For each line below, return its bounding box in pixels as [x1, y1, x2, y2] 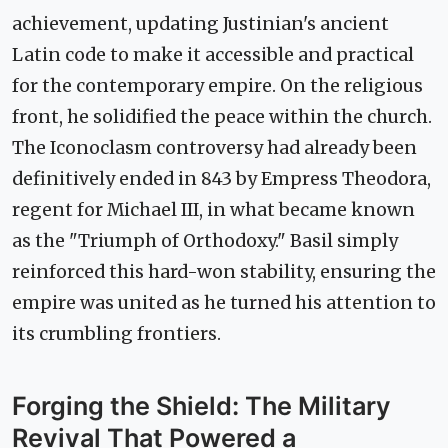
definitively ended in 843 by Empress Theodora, [12, 168, 431, 191]
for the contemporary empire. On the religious [12, 75, 423, 98]
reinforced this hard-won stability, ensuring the [12, 261, 436, 284]
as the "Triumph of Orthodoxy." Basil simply [12, 230, 398, 253]
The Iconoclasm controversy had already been [12, 137, 417, 160]
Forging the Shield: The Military [12, 391, 391, 422]
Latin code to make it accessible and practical [12, 44, 414, 67]
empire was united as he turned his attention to [12, 292, 436, 315]
